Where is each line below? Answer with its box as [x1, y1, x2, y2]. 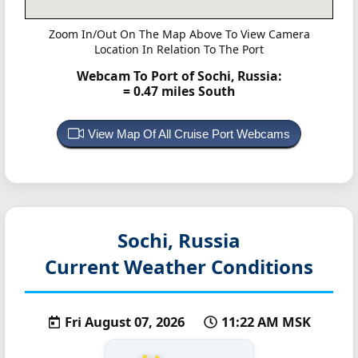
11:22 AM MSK [221, 312, 311, 332]
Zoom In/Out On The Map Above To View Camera [48, 26, 310, 42]
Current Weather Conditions [45, 253, 313, 280]
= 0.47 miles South [123, 82, 235, 101]
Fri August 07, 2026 [65, 312, 188, 332]
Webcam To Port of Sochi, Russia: [77, 67, 281, 86]
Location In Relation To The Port [94, 41, 264, 57]
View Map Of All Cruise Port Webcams [88, 127, 290, 141]
